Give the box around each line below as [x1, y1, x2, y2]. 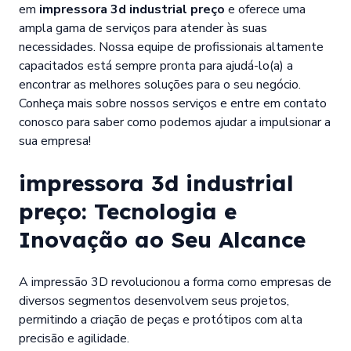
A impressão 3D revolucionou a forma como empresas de [19, 273, 331, 291]
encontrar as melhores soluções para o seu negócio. [19, 75, 301, 93]
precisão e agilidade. [19, 329, 129, 347]
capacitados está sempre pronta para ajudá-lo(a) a [19, 56, 293, 74]
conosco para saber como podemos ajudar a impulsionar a [19, 113, 331, 131]
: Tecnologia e [81, 197, 237, 225]
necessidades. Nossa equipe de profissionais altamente [19, 38, 324, 56]
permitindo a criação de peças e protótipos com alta [19, 310, 302, 328]
